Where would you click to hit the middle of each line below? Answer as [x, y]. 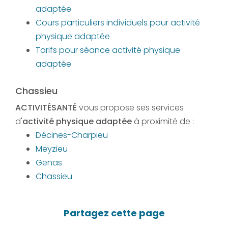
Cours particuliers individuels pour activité [118, 22]
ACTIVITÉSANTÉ [46, 107]
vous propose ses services [130, 107]
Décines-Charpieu [72, 135]
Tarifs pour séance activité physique [108, 50]
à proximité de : [163, 121]
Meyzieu [52, 149]
